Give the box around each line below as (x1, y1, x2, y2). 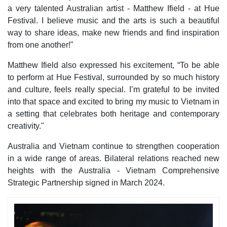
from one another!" (8, 41, 73, 49)
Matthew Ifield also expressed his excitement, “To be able (8, 61, 219, 69)
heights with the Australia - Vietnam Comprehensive (8, 166, 219, 175)
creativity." (8, 122, 44, 130)
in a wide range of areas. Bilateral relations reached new (8, 154, 219, 163)
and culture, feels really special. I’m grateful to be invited (8, 85, 219, 94)
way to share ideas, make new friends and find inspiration (8, 28, 219, 37)
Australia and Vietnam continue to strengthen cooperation (8, 142, 219, 150)
